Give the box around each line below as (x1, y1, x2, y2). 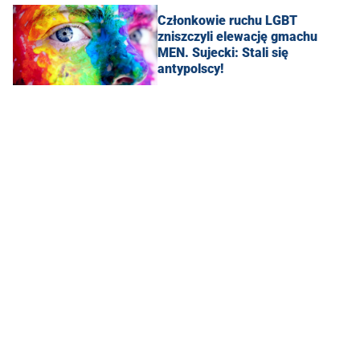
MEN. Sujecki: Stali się (157, 44, 288, 60)
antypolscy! (157, 60, 223, 76)
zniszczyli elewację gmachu (157, 28, 317, 44)
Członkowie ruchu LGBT (157, 12, 297, 28)
